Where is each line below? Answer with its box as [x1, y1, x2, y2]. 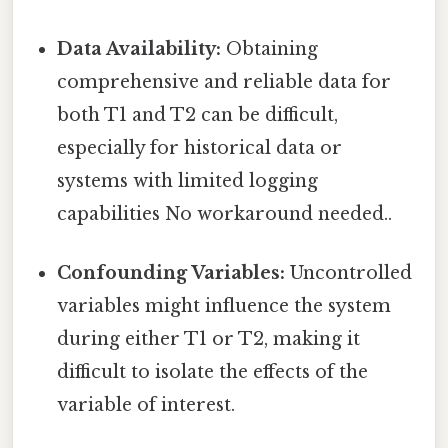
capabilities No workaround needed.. [57, 202, 393, 225]
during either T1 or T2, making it [57, 327, 361, 350]
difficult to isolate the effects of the [57, 360, 369, 383]
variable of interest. [57, 393, 236, 416]
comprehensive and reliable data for [57, 70, 392, 93]
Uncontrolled [285, 261, 413, 284]
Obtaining [221, 37, 319, 60]
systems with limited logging [57, 169, 319, 192]
